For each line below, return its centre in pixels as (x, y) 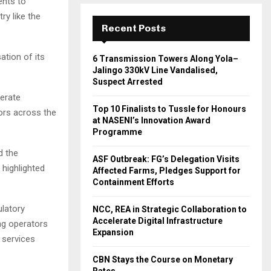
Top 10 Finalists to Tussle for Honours (169, 109)
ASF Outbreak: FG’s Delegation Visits (166, 159)
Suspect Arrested (128, 82)
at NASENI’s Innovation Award (152, 120)
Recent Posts (134, 28)
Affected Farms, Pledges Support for (167, 171)
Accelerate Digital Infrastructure (158, 221)
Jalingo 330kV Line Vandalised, (155, 70)
